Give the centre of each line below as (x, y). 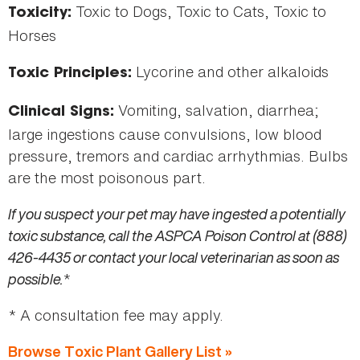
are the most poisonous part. (107, 178)
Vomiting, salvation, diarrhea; (217, 110)
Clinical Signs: (61, 113)
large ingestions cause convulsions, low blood (165, 135)
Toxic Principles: (70, 74)
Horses (32, 36)
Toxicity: (40, 14)
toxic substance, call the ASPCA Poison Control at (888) (178, 236)
